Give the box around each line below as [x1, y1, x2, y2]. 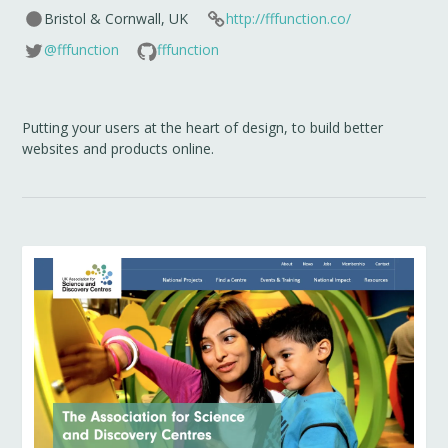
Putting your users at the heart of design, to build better [22, 117, 384, 137]
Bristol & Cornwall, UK [44, 9, 189, 28]
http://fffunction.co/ [225, 9, 351, 28]
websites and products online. [22, 138, 215, 158]
